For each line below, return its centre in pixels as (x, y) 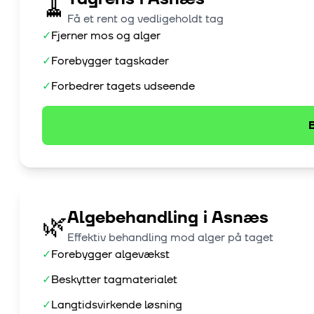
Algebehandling (133, 218)
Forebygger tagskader (110, 61)
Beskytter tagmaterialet (114, 280)
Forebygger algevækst (110, 255)
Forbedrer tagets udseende (123, 87)
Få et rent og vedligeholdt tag (145, 19)
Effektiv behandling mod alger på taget (170, 238)
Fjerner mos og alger (106, 36)
